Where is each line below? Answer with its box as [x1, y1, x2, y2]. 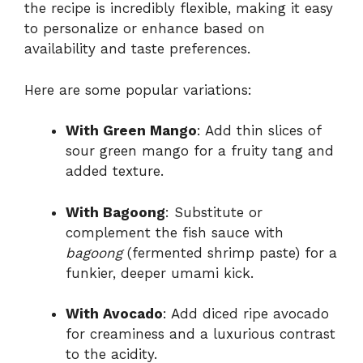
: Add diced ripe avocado [163, 305, 329, 322]
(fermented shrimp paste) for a [122, 244, 337, 261]
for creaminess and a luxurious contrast [66, 326, 335, 343]
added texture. [66, 163, 164, 180]
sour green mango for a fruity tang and [66, 143, 334, 160]
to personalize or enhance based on [24, 20, 265, 37]
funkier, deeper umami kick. [66, 264, 254, 281]
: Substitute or [165, 203, 263, 220]
